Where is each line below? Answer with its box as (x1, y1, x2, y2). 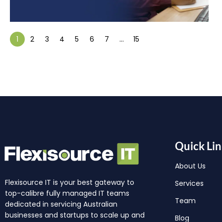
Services (174, 178, 204, 189)
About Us (174, 161, 206, 171)
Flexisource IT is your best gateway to (5, 177, 134, 188)
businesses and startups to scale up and (5, 210, 145, 221)
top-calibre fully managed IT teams (5, 188, 129, 199)
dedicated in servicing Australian (5, 199, 117, 210)
